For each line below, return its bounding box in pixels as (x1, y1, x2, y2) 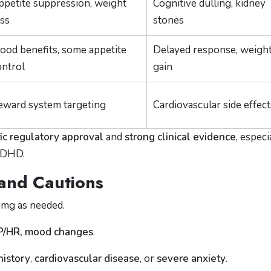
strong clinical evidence (125, 130, 236, 144)
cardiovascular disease (34, 252, 140, 266)
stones (153, 13, 184, 27)
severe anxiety (157, 252, 226, 266)
